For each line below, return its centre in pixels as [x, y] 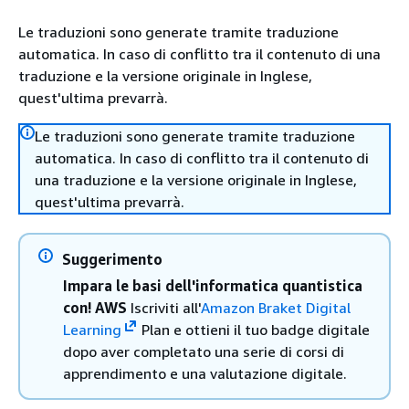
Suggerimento [112, 259]
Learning [92, 330]
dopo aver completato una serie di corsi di [204, 351]
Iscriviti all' [164, 308]
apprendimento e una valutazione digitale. [205, 373]
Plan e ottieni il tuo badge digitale [253, 330]
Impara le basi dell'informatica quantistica [213, 286]
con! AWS [95, 308]
